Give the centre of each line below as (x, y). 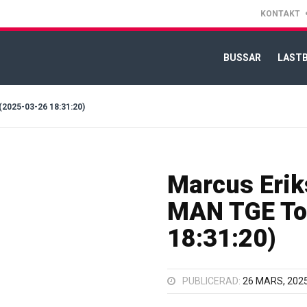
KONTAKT (280, 13)
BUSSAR (242, 57)
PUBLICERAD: (212, 281)
